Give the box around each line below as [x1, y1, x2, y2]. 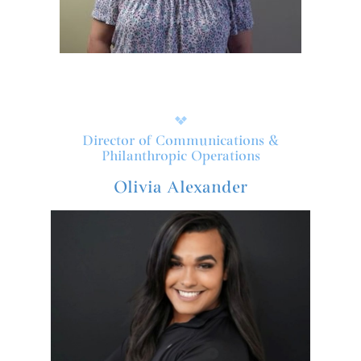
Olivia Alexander [114, 176, 247, 198]
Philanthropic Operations [101, 147, 260, 165]
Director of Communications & [82, 131, 279, 150]
